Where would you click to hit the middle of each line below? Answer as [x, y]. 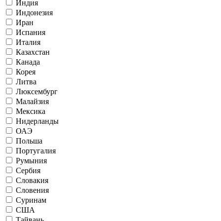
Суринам [31, 200]
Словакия [32, 180]
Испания [31, 32]
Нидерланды [37, 121]
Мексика [31, 111]
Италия [28, 42]
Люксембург [37, 91]
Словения [32, 190]
